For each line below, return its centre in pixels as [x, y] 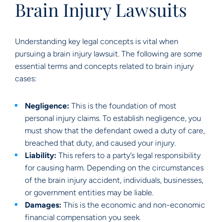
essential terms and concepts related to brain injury [104, 66]
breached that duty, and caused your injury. [100, 143]
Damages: [43, 205]
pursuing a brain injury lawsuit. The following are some [109, 54]
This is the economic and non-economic [133, 205]
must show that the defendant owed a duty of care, [115, 131]
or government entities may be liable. [89, 193]
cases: [26, 79]
